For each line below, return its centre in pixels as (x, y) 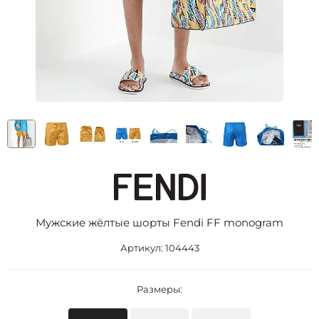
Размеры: (159, 289)
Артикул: (142, 248)
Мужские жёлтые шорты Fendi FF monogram (159, 223)
